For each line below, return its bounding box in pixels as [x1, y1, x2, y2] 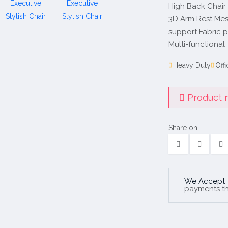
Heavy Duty [173, 61, 211, 69]
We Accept [184, 177, 225, 186]
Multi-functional [168, 40, 225, 49]
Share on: [168, 124, 199, 132]
